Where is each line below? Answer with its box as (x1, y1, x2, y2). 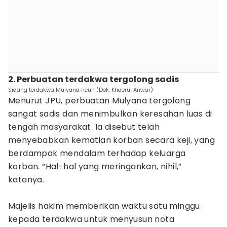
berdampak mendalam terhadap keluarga (8, 147, 186, 159)
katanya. (8, 174, 45, 185)
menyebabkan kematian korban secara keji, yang (8, 134, 215, 146)
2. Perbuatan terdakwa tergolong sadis (8, 73, 179, 85)
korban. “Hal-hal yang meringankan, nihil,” (8, 161, 182, 172)
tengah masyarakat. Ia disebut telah (8, 121, 160, 133)
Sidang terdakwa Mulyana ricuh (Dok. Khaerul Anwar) (8, 86, 153, 94)
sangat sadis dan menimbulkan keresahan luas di (8, 108, 212, 120)
